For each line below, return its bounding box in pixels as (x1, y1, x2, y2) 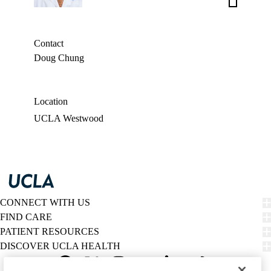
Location (34, 96, 68, 107)
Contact (34, 38, 64, 49)
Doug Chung (34, 53, 84, 64)
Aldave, (230, 1, 260, 12)
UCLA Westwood (34, 113, 103, 124)
